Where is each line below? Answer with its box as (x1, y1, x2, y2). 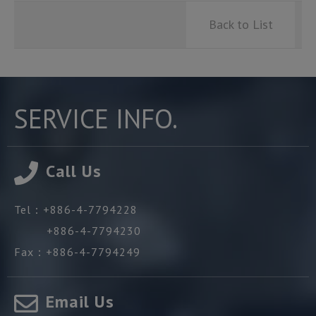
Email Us (46, 291, 114, 313)
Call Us (46, 160, 102, 183)
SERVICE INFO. (14, 101, 178, 136)
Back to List (208, 16, 273, 33)
